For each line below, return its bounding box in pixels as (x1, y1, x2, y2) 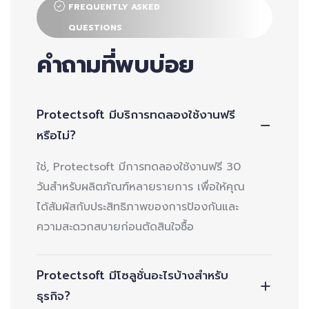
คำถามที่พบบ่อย (36, 46, 194, 82)
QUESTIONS (68, 21, 122, 34)
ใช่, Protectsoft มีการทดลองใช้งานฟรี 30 (36, 158, 241, 175)
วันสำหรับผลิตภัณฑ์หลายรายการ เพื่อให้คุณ (36, 178, 245, 195)
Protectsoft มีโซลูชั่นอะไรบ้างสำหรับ (36, 266, 228, 284)
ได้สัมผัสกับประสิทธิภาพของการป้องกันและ (36, 198, 239, 215)
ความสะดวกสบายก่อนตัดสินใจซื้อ (36, 218, 194, 235)
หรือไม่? (36, 126, 76, 144)
